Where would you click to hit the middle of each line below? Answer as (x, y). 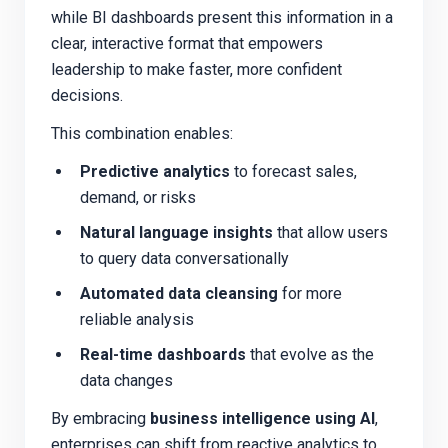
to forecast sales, (293, 172)
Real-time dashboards (162, 354)
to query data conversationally (184, 258)
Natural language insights (176, 232)
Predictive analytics (154, 172)
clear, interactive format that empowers (187, 44)
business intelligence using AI (262, 418)
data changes (126, 380)
